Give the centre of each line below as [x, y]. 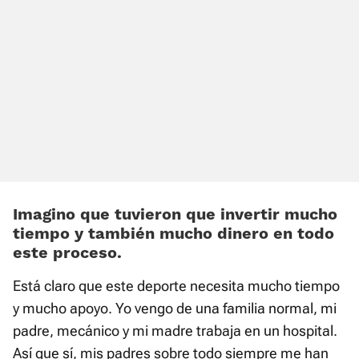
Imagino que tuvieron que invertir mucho [175, 214]
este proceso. [67, 253]
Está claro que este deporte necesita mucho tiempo [176, 286]
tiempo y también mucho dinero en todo [173, 234]
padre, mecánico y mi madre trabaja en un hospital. [175, 331]
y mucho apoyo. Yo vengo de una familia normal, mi [175, 309]
